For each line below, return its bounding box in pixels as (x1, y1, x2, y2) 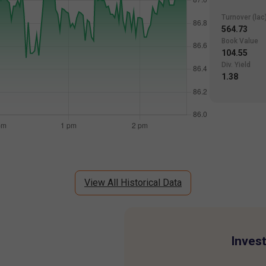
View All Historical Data (84, 177, 182, 189)
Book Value (221, 37, 258, 46)
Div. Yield (221, 61, 251, 69)
